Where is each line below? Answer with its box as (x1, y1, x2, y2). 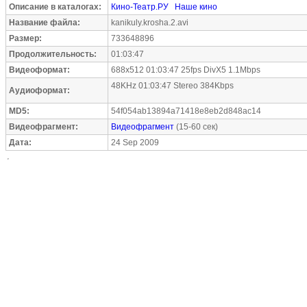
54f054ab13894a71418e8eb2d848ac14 (111, 106, 261, 116)
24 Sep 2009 (111, 138, 159, 147)
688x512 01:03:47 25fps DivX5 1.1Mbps (111, 65, 260, 75)
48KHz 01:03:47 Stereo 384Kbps (111, 81, 234, 90)
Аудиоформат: (9, 86, 70, 95)
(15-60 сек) (174, 122, 218, 132)
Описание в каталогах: (9, 2, 101, 12)
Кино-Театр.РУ (111, 2, 169, 12)
